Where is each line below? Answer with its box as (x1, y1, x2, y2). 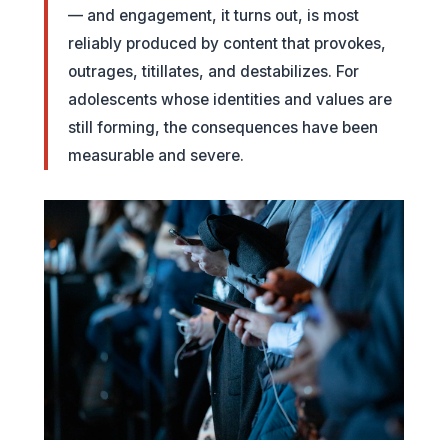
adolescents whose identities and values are (68, 90, 392, 109)
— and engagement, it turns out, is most (68, 6, 359, 25)
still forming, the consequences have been (68, 118, 378, 137)
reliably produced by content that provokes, (68, 34, 386, 53)
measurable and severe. (68, 146, 244, 165)
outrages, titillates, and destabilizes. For (68, 62, 359, 81)
